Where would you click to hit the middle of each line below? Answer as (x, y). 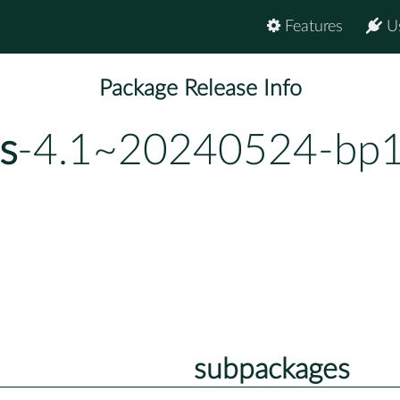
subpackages (271, 369)
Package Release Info (200, 89)
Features (312, 27)
